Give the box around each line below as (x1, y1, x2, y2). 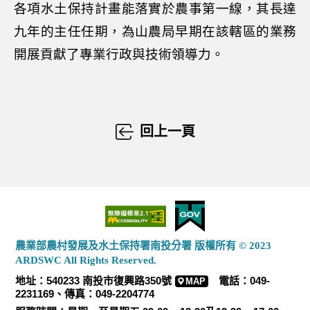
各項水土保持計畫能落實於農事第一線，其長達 (14, 1, 296, 16)
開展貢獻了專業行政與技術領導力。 (14, 47, 224, 62)
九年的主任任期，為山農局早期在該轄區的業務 (14, 24, 296, 39)
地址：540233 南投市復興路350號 (15, 275, 172, 286)
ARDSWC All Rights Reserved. (15, 255, 157, 266)
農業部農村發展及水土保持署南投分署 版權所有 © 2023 (15, 240, 272, 251)
